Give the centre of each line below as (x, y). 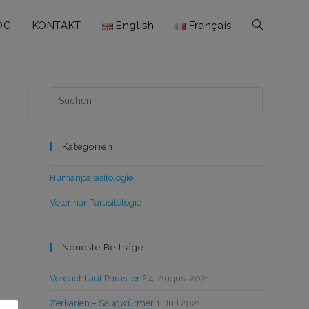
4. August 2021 (179, 278)
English (135, 26)
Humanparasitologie (92, 178)
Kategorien (88, 147)
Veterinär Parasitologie (96, 202)
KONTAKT (57, 26)
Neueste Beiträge (103, 247)
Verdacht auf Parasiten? (98, 278)
